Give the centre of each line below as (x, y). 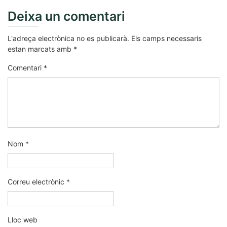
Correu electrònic (37, 182)
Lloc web (23, 220)
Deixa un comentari (66, 16)
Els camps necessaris (166, 38)
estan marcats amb (41, 49)
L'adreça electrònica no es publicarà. (68, 38)
